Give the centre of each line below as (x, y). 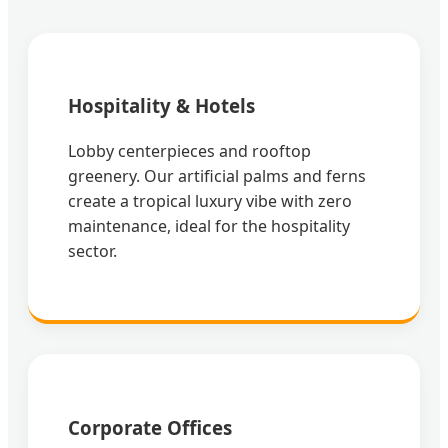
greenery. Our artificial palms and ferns (217, 176)
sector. (92, 251)
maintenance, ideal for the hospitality (209, 226)
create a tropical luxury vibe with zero (210, 201)
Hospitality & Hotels (161, 106)
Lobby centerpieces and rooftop (189, 151)
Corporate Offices (150, 427)
